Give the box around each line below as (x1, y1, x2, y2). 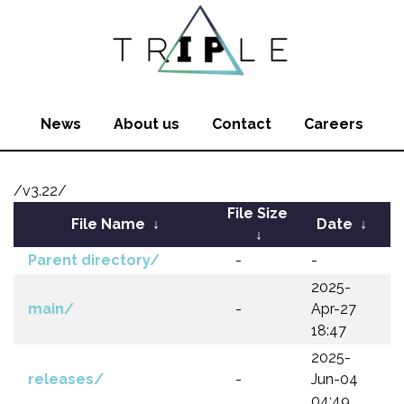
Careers (304, 115, 363, 133)
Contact (212, 115, 271, 133)
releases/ (28, 371, 104, 388)
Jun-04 (311, 371, 358, 388)
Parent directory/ (28, 252, 160, 269)
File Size (226, 205, 288, 222)
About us (114, 115, 179, 133)
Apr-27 (311, 300, 356, 317)
